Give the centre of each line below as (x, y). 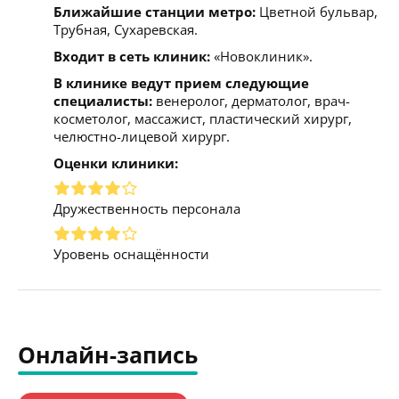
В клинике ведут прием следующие (181, 82)
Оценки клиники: (116, 163)
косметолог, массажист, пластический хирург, (203, 118)
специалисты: (103, 100)
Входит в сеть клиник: (132, 56)
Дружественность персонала (147, 208)
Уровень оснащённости (131, 253)
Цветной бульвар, (317, 11)
